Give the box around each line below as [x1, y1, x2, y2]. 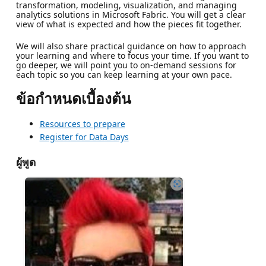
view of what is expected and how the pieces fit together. [15, 18, 242, 30]
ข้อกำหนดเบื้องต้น [15, 88, 131, 108]
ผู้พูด [15, 154, 36, 169]
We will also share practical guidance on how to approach [15, 40, 246, 52]
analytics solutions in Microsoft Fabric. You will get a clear [15, 8, 246, 20]
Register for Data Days [39, 131, 129, 142]
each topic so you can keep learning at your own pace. [15, 68, 232, 80]
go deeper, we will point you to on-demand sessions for [15, 59, 236, 71]
